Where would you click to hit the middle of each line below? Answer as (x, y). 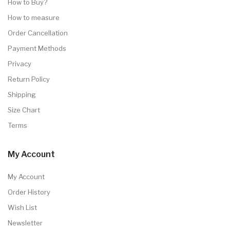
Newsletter (25, 223)
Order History (29, 192)
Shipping (22, 94)
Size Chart (24, 110)
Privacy (20, 63)
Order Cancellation (38, 33)
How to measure (34, 17)
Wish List (22, 207)
